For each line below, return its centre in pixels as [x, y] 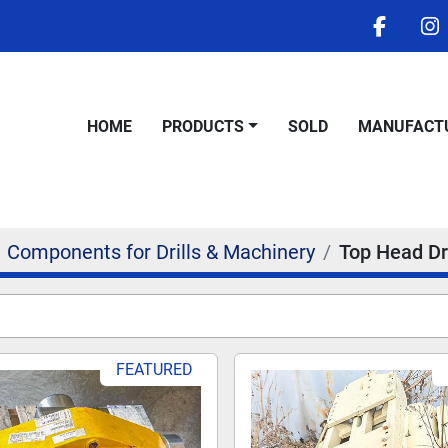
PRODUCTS [207, 126]
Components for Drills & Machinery [161, 252]
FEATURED [155, 369]
